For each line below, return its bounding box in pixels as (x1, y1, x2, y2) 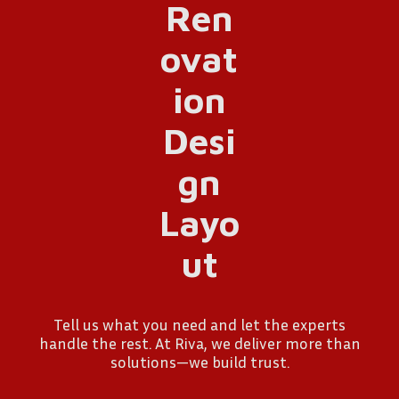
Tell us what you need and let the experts (53, 314, 346, 335)
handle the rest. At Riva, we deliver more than (38, 333, 361, 354)
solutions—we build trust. (110, 352, 289, 372)
